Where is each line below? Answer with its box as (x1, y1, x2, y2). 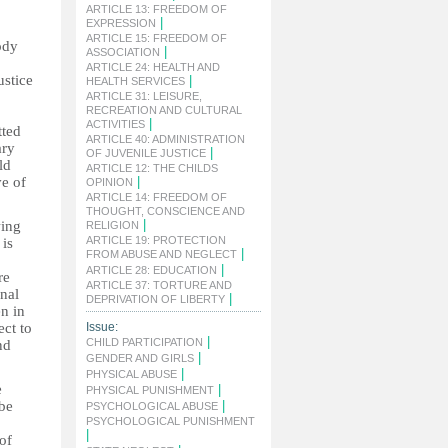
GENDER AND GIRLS (86, 352, 194, 364)
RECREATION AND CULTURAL (86, 104, 242, 116)
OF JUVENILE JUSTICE (86, 147, 206, 159)
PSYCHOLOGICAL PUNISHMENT (86, 415, 255, 427)
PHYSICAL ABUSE (86, 368, 177, 380)
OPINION (86, 176, 133, 188)
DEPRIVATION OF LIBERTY (86, 293, 225, 305)
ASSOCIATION (86, 46, 160, 58)
